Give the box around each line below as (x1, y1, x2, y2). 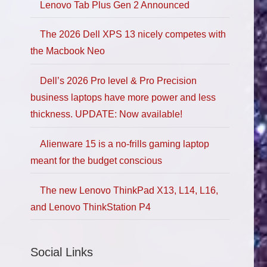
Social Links (30, 246, 93, 259)
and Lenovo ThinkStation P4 (30, 201, 151, 212)
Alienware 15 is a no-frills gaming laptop (40, 138, 209, 149)
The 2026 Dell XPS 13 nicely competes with (40, 29, 226, 40)
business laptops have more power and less (30, 92, 216, 103)
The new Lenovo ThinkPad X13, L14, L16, (40, 185, 218, 195)
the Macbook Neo (30, 46, 105, 57)
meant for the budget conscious (30, 155, 162, 166)
